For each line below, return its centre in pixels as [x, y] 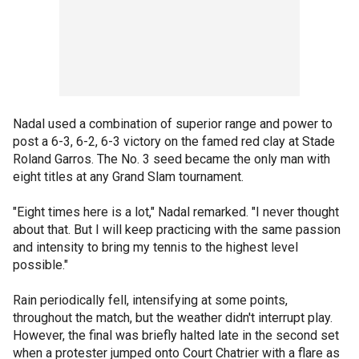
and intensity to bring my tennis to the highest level [155, 247]
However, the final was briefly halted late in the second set [176, 335]
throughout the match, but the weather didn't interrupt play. [173, 318]
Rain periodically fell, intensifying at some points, [150, 300]
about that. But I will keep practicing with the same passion [177, 230]
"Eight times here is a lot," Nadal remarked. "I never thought [176, 212]
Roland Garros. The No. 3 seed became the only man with [171, 159]
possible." [40, 265]
